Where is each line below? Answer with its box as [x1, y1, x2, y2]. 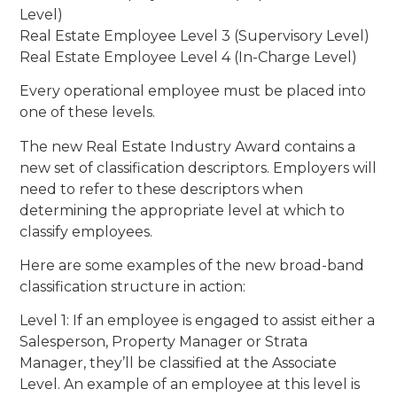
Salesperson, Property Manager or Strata [19, 333, 308, 351]
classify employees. [19, 222, 153, 240]
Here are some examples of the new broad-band [19, 257, 365, 275]
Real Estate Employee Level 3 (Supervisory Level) [19, 27, 370, 44]
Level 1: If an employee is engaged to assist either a [19, 312, 376, 330]
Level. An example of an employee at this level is [19, 376, 361, 393]
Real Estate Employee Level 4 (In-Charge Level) [19, 48, 358, 66]
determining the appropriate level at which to [19, 201, 346, 219]
